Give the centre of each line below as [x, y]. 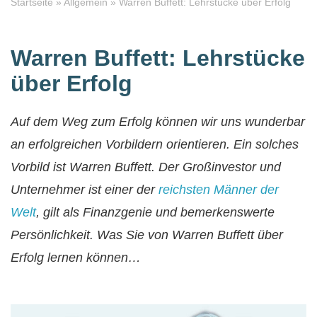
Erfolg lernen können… [76, 258]
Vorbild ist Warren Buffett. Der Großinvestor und [146, 167]
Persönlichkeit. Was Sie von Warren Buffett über [147, 235]
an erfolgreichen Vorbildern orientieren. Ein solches [155, 144]
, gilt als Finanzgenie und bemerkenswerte [155, 212]
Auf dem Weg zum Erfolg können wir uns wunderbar [158, 122]
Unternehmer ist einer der [85, 190]
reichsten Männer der [219, 190]
